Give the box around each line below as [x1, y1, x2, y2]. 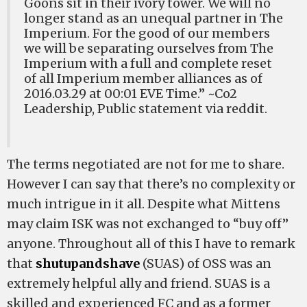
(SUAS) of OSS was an [140, 256, 271, 271]
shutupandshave [36, 256, 140, 271]
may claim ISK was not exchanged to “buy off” [7, 216, 288, 232]
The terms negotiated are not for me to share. [7, 156, 284, 172]
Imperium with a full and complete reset [24, 56, 272, 71]
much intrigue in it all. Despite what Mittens [7, 196, 280, 212]
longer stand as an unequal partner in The [24, 10, 283, 26]
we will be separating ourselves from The [24, 40, 273, 56]
